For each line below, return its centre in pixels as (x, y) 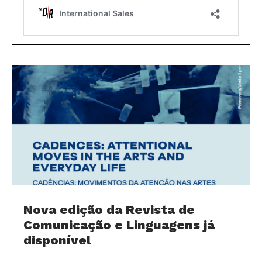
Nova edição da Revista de (109, 209)
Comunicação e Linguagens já (119, 225)
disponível (57, 240)
